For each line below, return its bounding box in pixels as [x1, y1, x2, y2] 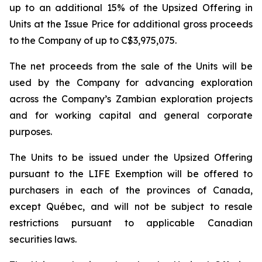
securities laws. [9, 233, 77, 245]
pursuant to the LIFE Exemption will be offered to [9, 168, 253, 180]
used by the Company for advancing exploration [9, 77, 253, 88]
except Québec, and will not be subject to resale [9, 201, 253, 212]
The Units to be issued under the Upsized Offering [9, 151, 253, 163]
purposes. [9, 126, 52, 137]
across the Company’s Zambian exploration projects [9, 93, 253, 105]
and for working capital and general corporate [9, 109, 253, 121]
